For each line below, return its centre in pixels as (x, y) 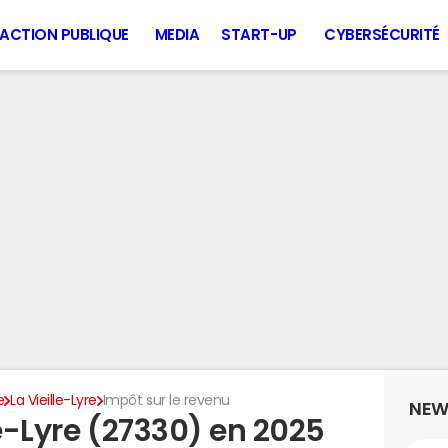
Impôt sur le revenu (166, 400)
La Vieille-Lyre (53, 400)
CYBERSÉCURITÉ (382, 34)
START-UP (259, 34)
